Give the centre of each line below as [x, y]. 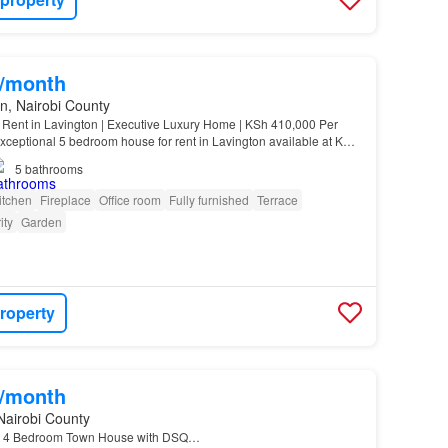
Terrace [277, 199]
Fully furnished [208, 199]
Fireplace [65, 199]
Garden [41, 221]
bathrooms [53, 168]
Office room [129, 199]
